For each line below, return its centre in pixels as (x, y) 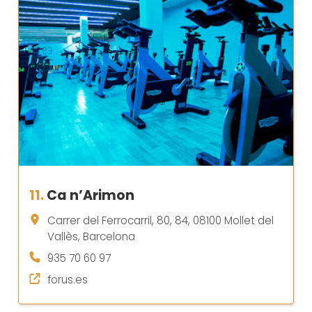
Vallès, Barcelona (91, 237)
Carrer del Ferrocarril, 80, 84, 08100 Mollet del (161, 221)
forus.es (68, 280)
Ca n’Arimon (91, 196)
